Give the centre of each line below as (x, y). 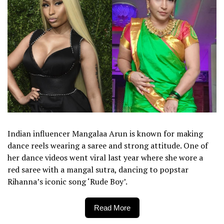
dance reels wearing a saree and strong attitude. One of (108, 145)
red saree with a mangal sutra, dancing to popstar (98, 169)
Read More (112, 207)
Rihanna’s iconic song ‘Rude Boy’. (67, 181)
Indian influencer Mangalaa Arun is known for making (105, 133)
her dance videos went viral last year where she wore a (105, 157)
